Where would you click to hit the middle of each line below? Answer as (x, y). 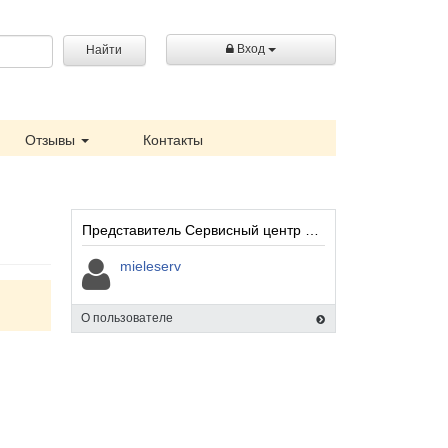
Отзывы (52, 140)
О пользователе (127, 318)
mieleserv (150, 266)
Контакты (173, 140)
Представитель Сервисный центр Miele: (312, 230)
